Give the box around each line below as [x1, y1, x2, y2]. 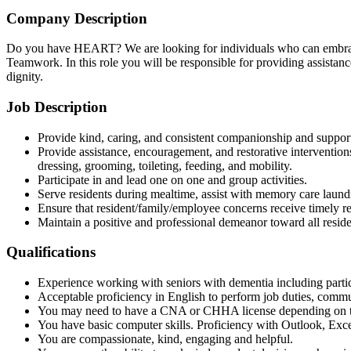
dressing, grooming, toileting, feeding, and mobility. [38, 158, 292, 172]
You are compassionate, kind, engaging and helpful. [38, 332, 293, 346]
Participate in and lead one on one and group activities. [38, 172, 307, 186]
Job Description [6, 98, 107, 115]
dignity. [6, 70, 43, 84]
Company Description [6, 9, 147, 27]
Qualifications [6, 244, 96, 261]
